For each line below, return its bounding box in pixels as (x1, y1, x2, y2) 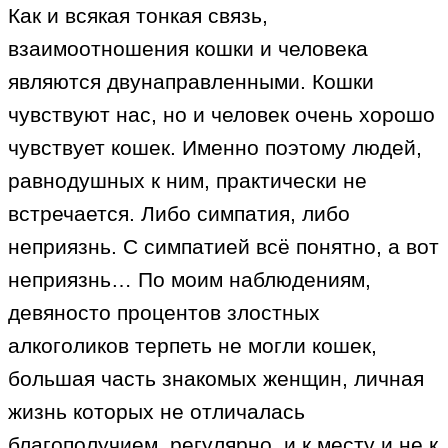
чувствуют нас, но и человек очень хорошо (8, 103, 435, 127)
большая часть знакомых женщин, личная (8, 367, 424, 391)
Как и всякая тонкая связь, (8, 4, 268, 28)
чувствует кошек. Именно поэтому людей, (8, 136, 422, 160)
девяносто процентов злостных (8, 301, 320, 325)
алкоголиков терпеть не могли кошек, (8, 334, 377, 358)
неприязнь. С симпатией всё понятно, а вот (8, 235, 439, 259)
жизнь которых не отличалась (8, 400, 305, 424)
